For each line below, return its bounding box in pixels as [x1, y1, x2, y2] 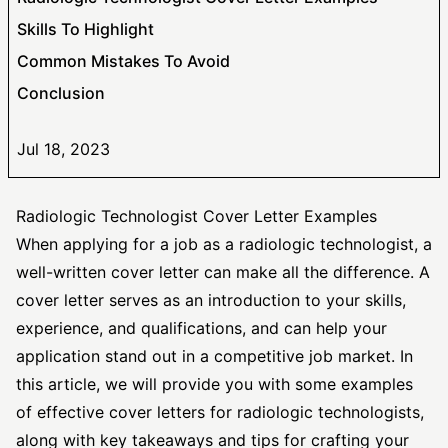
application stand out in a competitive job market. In [16, 346, 413, 366]
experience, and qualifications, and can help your [16, 318, 387, 338]
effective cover [37, 402, 152, 422]
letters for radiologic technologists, [152, 402, 424, 422]
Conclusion [17, 83, 105, 103]
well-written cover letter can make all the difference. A [16, 262, 430, 282]
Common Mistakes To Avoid [17, 51, 230, 71]
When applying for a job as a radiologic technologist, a [16, 234, 432, 254]
